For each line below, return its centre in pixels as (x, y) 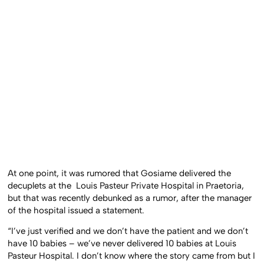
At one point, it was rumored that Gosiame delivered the (120, 173)
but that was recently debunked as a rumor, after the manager (130, 198)
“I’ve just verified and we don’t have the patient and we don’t (128, 231)
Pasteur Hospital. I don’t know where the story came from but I (132, 256)
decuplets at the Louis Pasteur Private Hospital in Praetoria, (126, 185)
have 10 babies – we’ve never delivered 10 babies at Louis (122, 244)
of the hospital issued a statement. (76, 210)
